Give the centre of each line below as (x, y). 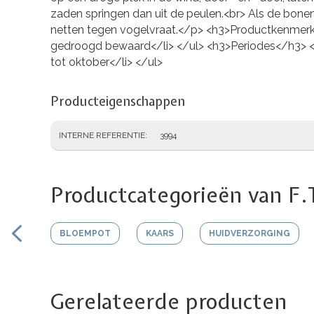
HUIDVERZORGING (250, 234)
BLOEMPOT (85, 234)
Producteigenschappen (118, 102)
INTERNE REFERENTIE (102, 136)
